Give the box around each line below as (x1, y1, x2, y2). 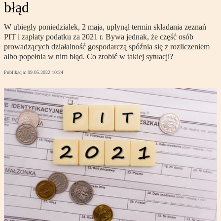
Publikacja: (4, 70, 28, 75)
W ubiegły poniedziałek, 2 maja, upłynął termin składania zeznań (4, 23, 206, 32)
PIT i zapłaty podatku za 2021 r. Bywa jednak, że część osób (4, 33, 193, 41)
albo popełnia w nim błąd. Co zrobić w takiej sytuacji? (4, 52, 173, 61)
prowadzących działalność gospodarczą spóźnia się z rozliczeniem (4, 42, 210, 51)
